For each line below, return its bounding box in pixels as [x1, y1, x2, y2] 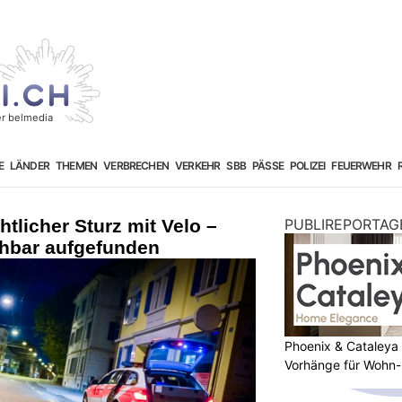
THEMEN [56, 158, 98, 172]
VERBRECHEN [103, 158, 169, 172]
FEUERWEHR [331, 158, 391, 172]
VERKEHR [175, 158, 221, 172]
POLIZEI [290, 158, 326, 172]
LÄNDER [9, 158, 49, 172]
